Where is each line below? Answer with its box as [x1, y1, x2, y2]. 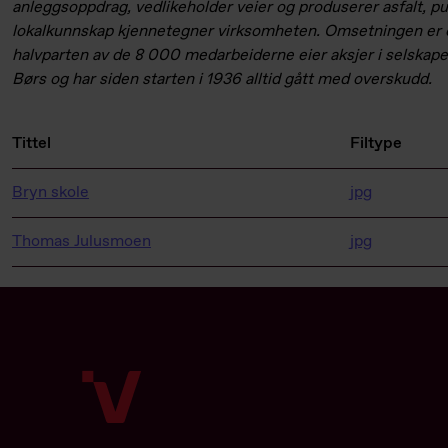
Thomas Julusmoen [12, 231, 151, 253]
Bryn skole [12, 182, 89, 204]
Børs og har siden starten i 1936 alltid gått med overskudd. [12, 69, 432, 91]
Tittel [12, 133, 51, 155]
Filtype [350, 133, 402, 155]
